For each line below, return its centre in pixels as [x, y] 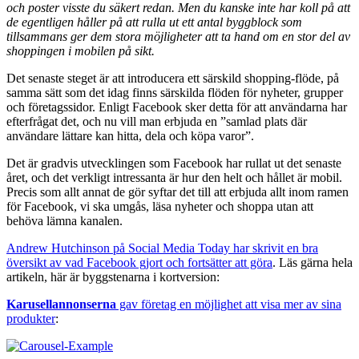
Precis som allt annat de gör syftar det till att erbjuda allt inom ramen [177, 192]
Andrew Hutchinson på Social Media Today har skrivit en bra [162, 248]
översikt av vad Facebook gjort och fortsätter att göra [139, 262]
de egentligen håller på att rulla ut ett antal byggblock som [154, 22]
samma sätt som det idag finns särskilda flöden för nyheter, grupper [175, 92]
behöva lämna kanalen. [65, 220]
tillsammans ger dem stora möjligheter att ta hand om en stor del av [178, 36]
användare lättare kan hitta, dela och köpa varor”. [130, 135]
